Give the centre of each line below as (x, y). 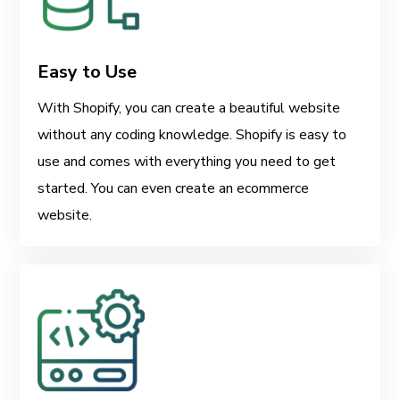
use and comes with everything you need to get (187, 161)
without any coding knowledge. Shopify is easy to (192, 134)
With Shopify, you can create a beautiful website (189, 108)
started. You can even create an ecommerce (174, 188)
